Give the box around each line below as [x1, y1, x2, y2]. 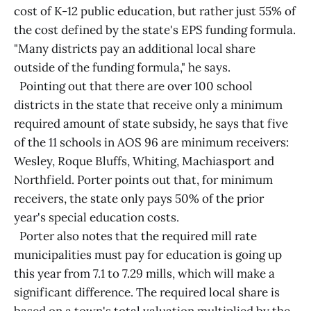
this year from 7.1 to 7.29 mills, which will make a [14, 266, 275, 281]
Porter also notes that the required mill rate [14, 228, 257, 244]
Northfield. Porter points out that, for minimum [14, 172, 273, 187]
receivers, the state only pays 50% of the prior [14, 191, 264, 206]
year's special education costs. [14, 210, 179, 225]
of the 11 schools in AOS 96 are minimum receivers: [14, 135, 289, 150]
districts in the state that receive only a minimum [14, 97, 283, 112]
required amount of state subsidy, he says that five [14, 116, 288, 131]
